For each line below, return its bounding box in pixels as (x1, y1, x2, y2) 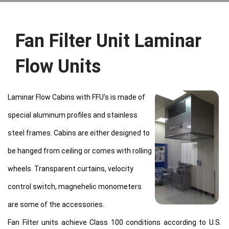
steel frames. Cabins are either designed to (8, 129, 150, 137)
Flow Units (15, 56, 101, 77)
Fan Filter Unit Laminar (15, 30, 201, 52)
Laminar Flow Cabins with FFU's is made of (8, 93, 145, 101)
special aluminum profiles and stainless (8, 111, 138, 119)
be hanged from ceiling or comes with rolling (8, 147, 152, 155)
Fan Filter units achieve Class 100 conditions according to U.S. (8, 218, 221, 226)
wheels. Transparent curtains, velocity (8, 165, 133, 173)
